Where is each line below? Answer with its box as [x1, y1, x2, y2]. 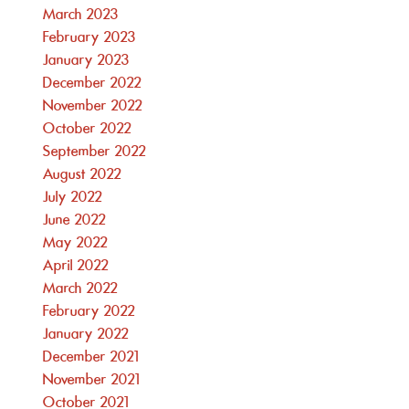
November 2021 [43, 372, 141, 389]
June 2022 [43, 212, 107, 229]
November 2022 [43, 98, 143, 115]
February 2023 [43, 29, 137, 47]
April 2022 [43, 257, 110, 275]
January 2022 [43, 326, 130, 343]
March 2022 [43, 280, 119, 298]
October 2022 [43, 121, 132, 138]
